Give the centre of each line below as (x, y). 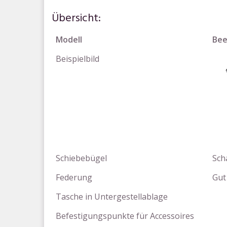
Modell (69, 40)
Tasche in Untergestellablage (112, 197)
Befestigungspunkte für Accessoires (125, 216)
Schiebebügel (81, 158)
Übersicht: (76, 18)
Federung (74, 177)
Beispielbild (78, 59)
